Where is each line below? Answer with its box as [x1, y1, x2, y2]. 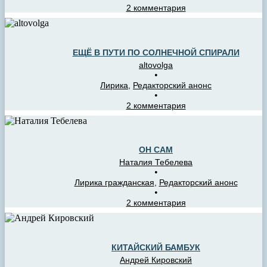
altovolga [139, 60, 173, 70]
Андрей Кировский [120, 254, 192, 265]
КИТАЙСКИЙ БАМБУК [111, 242, 200, 252]
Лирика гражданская [74, 178, 154, 188]
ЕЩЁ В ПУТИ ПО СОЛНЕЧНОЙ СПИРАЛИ [72, 47, 240, 57]
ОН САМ [139, 145, 173, 155]
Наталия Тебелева [119, 157, 193, 167]
